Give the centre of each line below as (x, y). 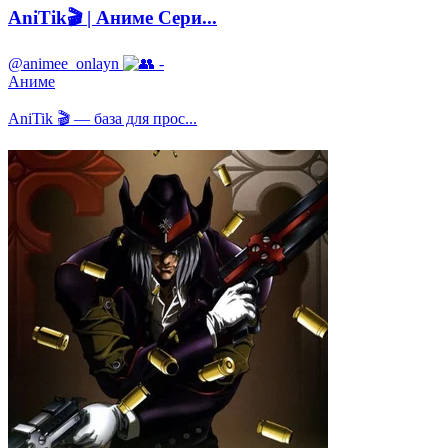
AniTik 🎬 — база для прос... (102, 118)
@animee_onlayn (63, 63)
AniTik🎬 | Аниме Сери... (112, 17)
